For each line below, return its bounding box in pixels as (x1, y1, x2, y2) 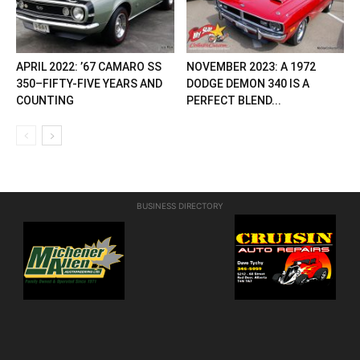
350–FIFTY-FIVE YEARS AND (16, 77, 162, 91)
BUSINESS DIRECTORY (137, 201, 223, 211)
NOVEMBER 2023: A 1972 (186, 60, 316, 74)
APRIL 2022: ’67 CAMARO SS (16, 60, 162, 74)
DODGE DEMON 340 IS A (186, 77, 309, 91)
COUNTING (16, 94, 74, 108)
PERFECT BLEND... (186, 94, 281, 108)
